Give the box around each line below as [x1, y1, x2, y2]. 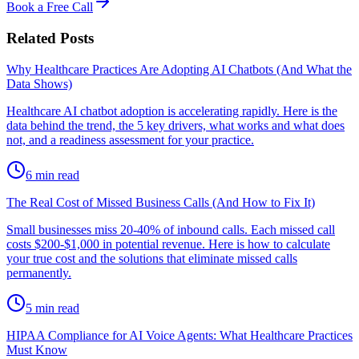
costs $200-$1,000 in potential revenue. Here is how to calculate [6, 236, 330, 251]
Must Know [6, 342, 67, 357]
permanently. [6, 265, 71, 280]
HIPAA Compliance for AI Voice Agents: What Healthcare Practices [6, 328, 353, 342]
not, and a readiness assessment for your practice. [6, 132, 254, 147]
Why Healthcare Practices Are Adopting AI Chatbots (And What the [6, 62, 352, 76]
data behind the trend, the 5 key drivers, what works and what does [6, 118, 345, 132]
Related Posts [6, 29, 94, 46]
